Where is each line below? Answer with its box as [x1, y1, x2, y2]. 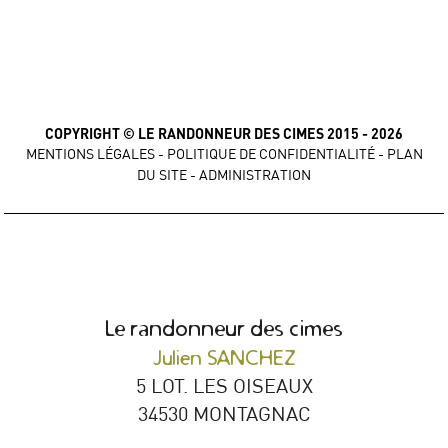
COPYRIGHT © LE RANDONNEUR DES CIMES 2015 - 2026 [45, 125, 403, 143]
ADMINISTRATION [199, 166, 311, 185]
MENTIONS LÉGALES [25, 145, 155, 164]
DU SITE [137, 166, 187, 185]
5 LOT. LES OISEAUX [135, 372, 313, 398]
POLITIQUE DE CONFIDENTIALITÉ [166, 145, 375, 164]
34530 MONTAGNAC [137, 400, 311, 426]
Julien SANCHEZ [152, 344, 296, 370]
